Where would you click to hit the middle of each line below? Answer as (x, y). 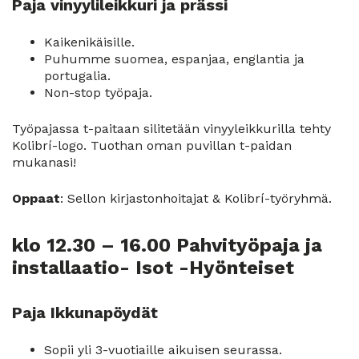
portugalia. (77, 75)
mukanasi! (44, 162)
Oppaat (36, 198)
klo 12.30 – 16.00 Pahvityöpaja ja (167, 246)
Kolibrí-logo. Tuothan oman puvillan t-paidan (152, 145)
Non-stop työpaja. (98, 92)
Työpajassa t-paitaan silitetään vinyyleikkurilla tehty (171, 128)
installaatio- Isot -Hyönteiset (153, 268)
